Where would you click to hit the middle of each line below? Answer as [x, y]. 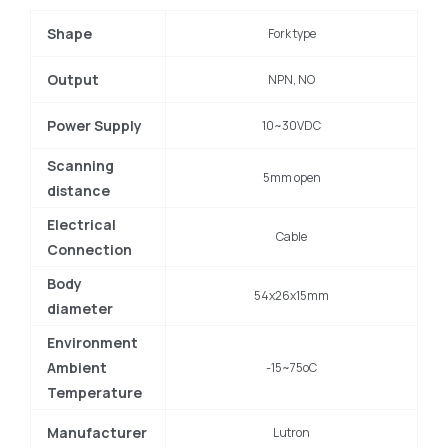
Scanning [80, 165]
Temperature [94, 392]
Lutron [291, 432]
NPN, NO [291, 79]
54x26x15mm [291, 295]
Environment [92, 342]
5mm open [291, 177]
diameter [80, 308]
